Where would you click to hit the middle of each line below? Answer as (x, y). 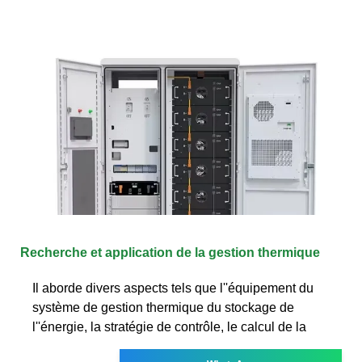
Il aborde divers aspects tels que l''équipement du (173, 288)
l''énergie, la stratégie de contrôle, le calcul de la (169, 326)
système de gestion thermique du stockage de (163, 307)
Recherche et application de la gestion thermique (170, 252)
